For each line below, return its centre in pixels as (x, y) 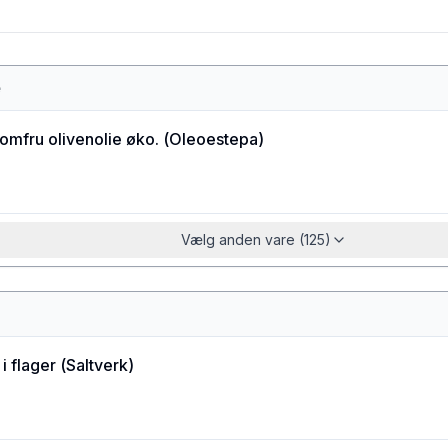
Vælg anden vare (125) (256, 239)
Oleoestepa (213, 139)
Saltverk (97, 365)
